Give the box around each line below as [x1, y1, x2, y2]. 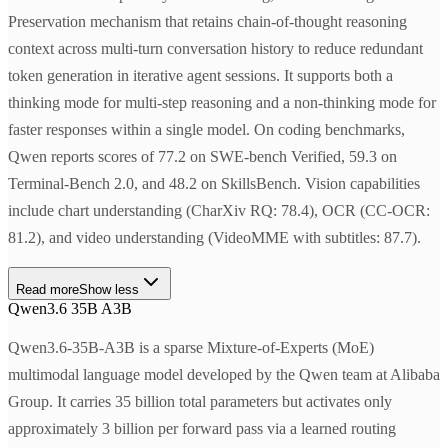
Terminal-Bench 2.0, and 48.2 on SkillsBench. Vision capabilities [8, 175, 420, 193]
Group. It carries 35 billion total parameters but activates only [8, 393, 392, 411]
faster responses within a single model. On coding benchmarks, [8, 121, 405, 139]
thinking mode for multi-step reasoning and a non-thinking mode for [8, 94, 436, 112]
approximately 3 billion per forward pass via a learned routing [8, 420, 396, 438]
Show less [79, 282, 139, 298]
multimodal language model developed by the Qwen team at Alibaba [8, 366, 440, 384]
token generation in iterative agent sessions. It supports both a [8, 67, 393, 85]
